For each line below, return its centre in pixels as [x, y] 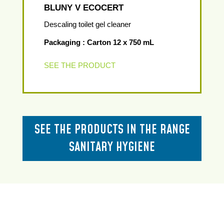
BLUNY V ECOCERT [84, 8]
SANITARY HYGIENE [112, 147]
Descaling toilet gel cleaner [87, 24]
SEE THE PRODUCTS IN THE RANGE [112, 130]
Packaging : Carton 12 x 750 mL [99, 42]
